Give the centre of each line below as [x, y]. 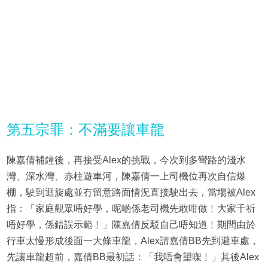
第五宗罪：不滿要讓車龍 [85, 130]
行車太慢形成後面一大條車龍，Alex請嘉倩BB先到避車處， [133, 241]
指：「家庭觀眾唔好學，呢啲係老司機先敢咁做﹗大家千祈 [131, 209]
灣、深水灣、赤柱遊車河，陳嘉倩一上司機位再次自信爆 [126, 176]
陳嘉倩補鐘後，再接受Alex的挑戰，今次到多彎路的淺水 [126, 160]
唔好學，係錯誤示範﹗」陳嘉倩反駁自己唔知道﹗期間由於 [131, 225]
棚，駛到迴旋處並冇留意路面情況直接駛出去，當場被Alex [131, 193]
